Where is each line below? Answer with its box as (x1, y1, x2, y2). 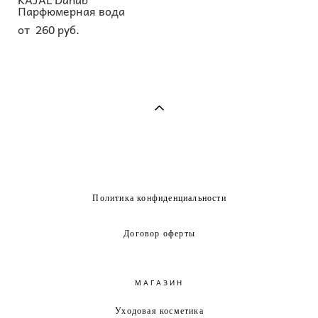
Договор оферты (124, 226, 195, 238)
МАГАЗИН (134, 276, 184, 288)
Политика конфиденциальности (92, 191, 226, 203)
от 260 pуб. (18, 19, 79, 38)
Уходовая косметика (115, 304, 204, 316)
